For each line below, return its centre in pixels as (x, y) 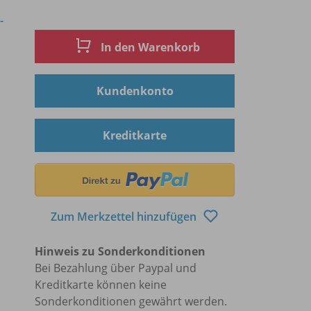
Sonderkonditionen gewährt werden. (131, 301)
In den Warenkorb (149, 48)
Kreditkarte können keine (101, 284)
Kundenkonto (135, 91)
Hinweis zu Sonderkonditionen (120, 251)
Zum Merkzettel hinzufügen (125, 217)
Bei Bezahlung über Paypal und (116, 268)
